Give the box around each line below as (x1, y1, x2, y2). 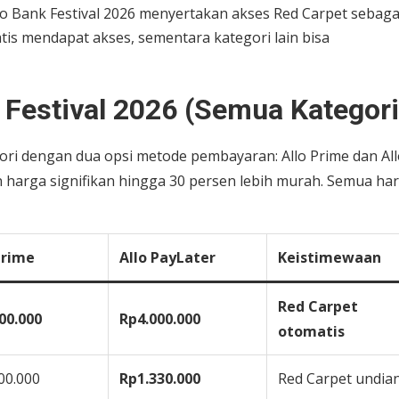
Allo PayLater (119, 247, 216, 267)
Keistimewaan (278, 247, 381, 267)
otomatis (278, 321, 345, 341)
